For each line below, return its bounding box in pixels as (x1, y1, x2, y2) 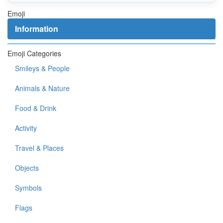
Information (15, 23, 58, 34)
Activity (15, 123, 37, 133)
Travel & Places (15, 143, 64, 153)
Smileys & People (15, 63, 70, 73)
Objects (15, 163, 39, 173)
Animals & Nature (15, 83, 70, 93)
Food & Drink (15, 103, 56, 113)
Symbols (15, 183, 42, 193)
